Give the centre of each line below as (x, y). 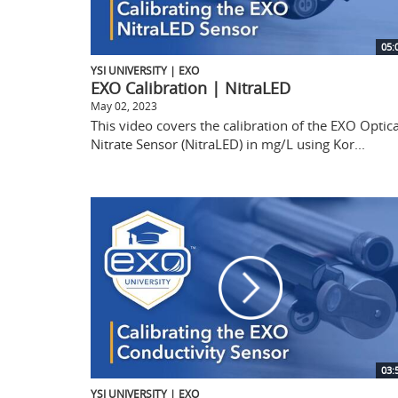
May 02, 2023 (124, 105)
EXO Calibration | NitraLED (191, 88)
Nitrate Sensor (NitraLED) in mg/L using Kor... (228, 143)
